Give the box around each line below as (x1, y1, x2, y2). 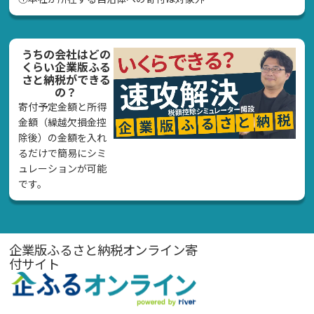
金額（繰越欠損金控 (18, 115, 107, 130)
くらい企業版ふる (21, 57, 111, 75)
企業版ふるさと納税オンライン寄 (9, 240, 198, 259)
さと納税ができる (21, 70, 111, 88)
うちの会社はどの (21, 45, 111, 62)
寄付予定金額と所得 (18, 100, 107, 114)
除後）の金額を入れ (18, 130, 107, 145)
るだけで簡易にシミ (18, 146, 107, 161)
